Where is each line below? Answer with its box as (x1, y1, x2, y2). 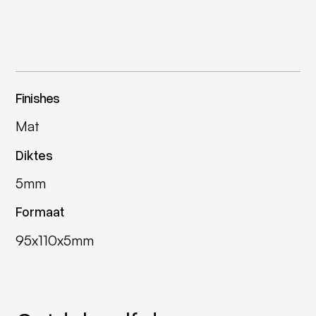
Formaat (15, 204, 64, 220)
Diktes (15, 147, 53, 163)
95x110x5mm (15, 231, 94, 249)
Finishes (15, 90, 60, 106)
